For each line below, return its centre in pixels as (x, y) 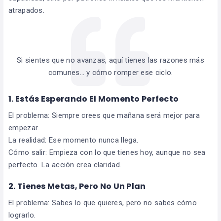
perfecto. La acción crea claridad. (65, 165)
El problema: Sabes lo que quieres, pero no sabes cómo (103, 203)
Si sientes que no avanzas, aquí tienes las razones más (110, 60)
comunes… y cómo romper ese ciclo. (110, 73)
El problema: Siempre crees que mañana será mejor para (104, 116)
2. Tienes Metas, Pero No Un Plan (77, 186)
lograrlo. (22, 215)
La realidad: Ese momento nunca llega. (74, 140)
